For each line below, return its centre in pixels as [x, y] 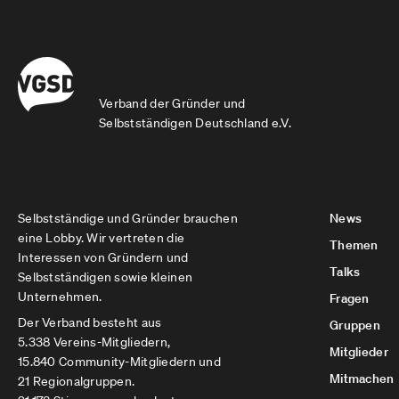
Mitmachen [362, 379]
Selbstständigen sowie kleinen [106, 277]
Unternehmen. [60, 297]
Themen [354, 245]
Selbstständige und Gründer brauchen [128, 218]
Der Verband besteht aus [90, 322]
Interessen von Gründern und [103, 257]
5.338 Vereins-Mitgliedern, [94, 342]
